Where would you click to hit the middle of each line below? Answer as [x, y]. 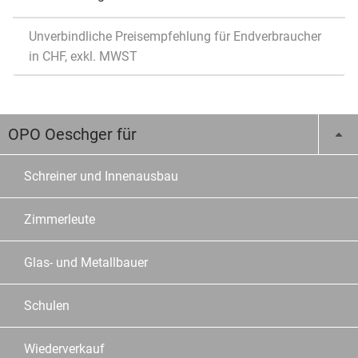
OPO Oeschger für [72, 134]
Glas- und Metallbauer [86, 262]
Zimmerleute [60, 219]
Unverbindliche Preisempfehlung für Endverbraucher [175, 36]
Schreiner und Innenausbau [101, 176]
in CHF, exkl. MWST [83, 56]
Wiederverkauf [64, 348]
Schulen [47, 305]
